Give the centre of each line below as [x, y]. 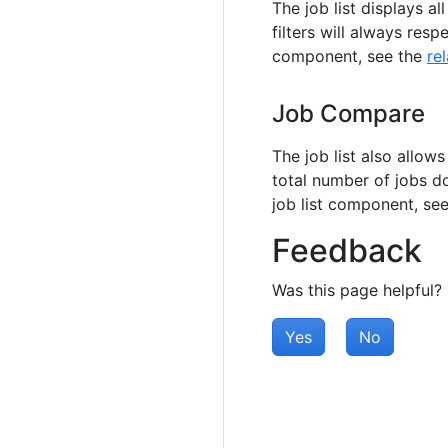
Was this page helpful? [357, 289]
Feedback [347, 250]
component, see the [349, 55]
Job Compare [348, 113]
